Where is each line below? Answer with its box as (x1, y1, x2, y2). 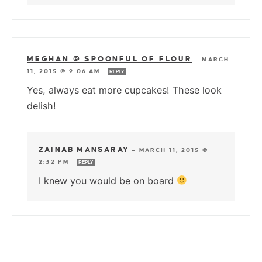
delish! (27, 99, 56, 112)
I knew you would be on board (39, 174, 177, 187)
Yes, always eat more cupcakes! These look (27, 84, 222, 96)
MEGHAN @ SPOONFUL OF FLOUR (27, 54, 192, 63)
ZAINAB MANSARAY (39, 145, 129, 154)
